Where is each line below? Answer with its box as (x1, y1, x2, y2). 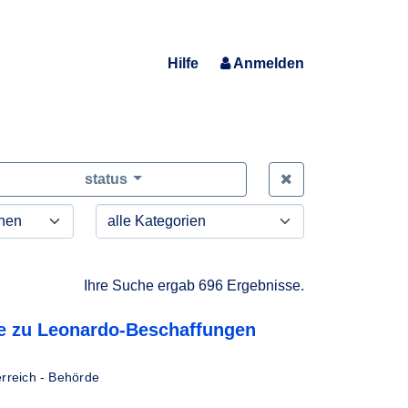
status (84, 171, 131, 187)
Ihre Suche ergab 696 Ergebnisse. (84, 278, 304, 293)
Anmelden (233, 56, 304, 71)
